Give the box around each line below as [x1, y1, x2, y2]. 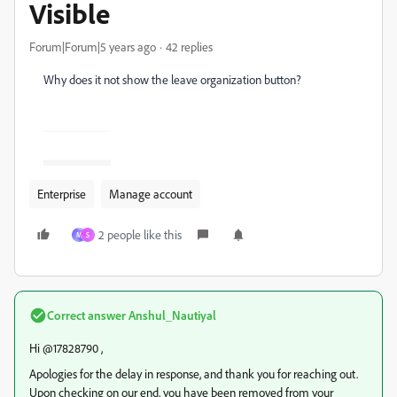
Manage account [109, 186, 192, 202]
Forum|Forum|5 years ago [29, 39, 156, 54]
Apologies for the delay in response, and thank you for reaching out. [29, 366, 358, 382]
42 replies [166, 39, 213, 54]
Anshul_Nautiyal [126, 307, 216, 323]
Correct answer [47, 307, 126, 323]
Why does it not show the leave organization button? [43, 72, 301, 87]
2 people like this [98, 227, 182, 243]
